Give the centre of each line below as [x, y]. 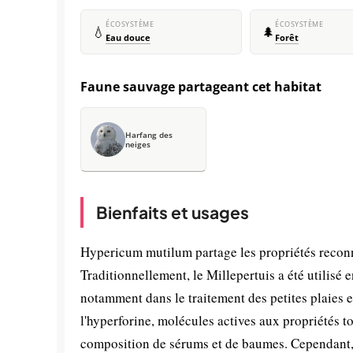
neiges [138, 144]
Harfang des [149, 135]
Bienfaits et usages [173, 212]
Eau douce [128, 38]
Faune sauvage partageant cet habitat [201, 87]
